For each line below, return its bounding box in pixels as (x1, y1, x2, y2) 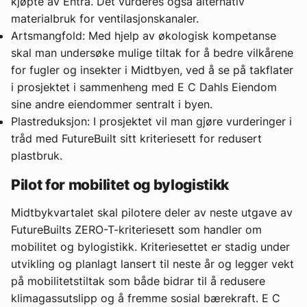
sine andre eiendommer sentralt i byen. (11, 97, 212, 111)
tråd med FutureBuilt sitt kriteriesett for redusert (11, 131, 262, 145)
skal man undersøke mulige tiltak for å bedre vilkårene (11, 45, 293, 60)
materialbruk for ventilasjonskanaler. (11, 11, 199, 25)
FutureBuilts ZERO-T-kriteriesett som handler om (11, 223, 262, 237)
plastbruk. (11, 148, 62, 162)
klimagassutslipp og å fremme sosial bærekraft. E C (11, 291, 280, 306)
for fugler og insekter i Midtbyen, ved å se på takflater (11, 62, 293, 77)
